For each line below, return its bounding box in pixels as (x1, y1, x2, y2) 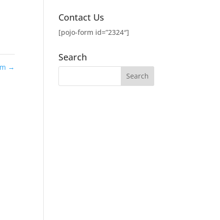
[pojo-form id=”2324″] (58, 27, 130, 37)
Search (58, 51, 87, 63)
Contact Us (58, 11, 105, 23)
